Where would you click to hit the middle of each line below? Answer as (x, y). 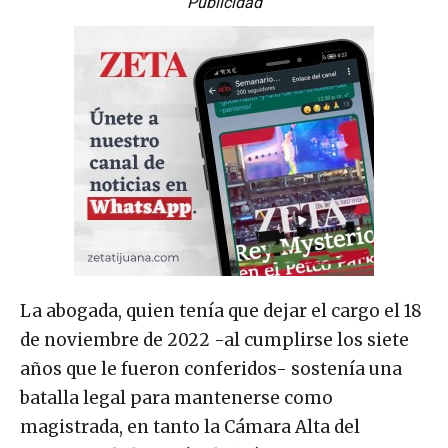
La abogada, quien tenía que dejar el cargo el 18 (221, 310)
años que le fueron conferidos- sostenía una (211, 368)
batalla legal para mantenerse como (176, 397)
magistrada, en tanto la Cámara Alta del (190, 426)
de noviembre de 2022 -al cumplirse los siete (214, 339)
